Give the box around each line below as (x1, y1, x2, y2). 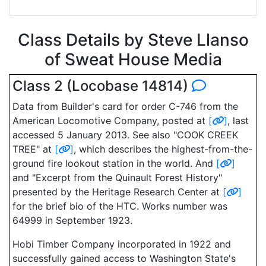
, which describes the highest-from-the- (74, 143, 252, 155)
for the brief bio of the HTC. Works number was (12, 200, 227, 212)
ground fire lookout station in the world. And (12, 157, 216, 169)
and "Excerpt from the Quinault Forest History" (12, 172, 222, 183)
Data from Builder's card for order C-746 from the (12, 100, 238, 112)
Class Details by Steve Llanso (17, 30, 249, 50)
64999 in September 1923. (12, 214, 132, 226)
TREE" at (12, 143, 55, 155)
